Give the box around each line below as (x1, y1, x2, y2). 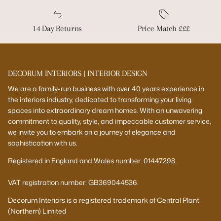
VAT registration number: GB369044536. (8, 177, 139, 187)
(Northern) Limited (8, 206, 67, 216)
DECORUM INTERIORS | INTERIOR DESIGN (8, 68, 148, 78)
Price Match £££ (137, 23, 190, 33)
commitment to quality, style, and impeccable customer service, (8, 116, 211, 126)
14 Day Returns (32, 23, 82, 33)
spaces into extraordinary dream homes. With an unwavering (8, 105, 202, 115)
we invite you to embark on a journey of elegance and (8, 127, 176, 137)
